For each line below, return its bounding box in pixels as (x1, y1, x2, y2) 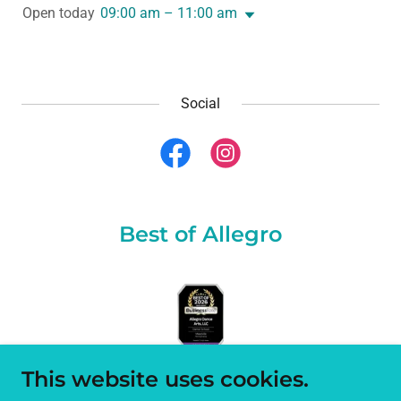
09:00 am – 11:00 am (100, 4, 237, 21)
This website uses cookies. (21, 366, 309, 392)
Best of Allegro (119, 220, 282, 247)
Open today (22, 4, 95, 21)
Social (181, 94, 220, 112)
